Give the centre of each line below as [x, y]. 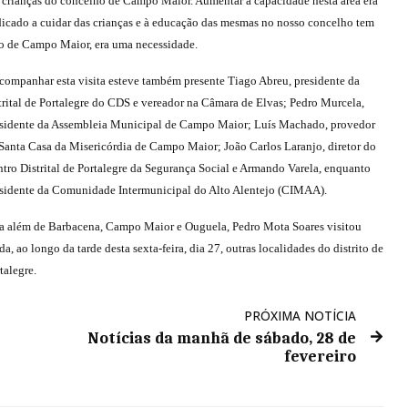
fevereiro [321, 356]
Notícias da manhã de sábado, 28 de [222, 337]
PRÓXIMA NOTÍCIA [301, 315]
